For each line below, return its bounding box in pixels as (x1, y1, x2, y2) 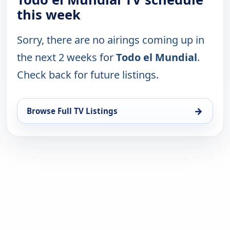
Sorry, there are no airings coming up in (17, 33, 204, 47)
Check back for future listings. (17, 68, 159, 82)
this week (17, 6, 81, 24)
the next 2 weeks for (17, 50, 116, 65)
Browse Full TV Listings (27, 106, 118, 117)
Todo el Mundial (116, 50, 197, 65)
